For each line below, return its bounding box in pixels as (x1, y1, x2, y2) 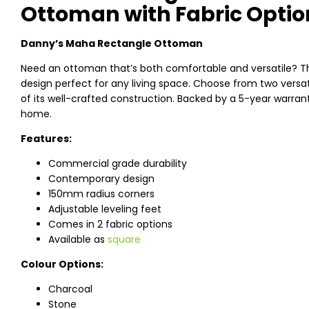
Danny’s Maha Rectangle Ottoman (21, 37, 203, 50)
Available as (48, 232, 108, 246)
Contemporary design (48, 172, 154, 186)
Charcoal (48, 282, 92, 296)
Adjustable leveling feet (48, 202, 161, 216)
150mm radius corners (48, 187, 154, 201)
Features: (21, 132, 72, 146)
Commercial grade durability (48, 157, 187, 170)
